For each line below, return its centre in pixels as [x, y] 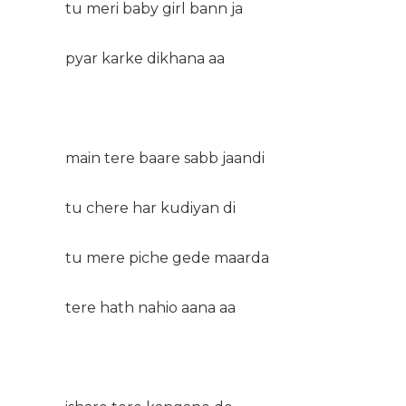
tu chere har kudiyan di [150, 208]
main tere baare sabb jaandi [165, 158]
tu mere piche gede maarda [167, 257]
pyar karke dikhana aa [145, 58]
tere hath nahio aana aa [150, 307]
